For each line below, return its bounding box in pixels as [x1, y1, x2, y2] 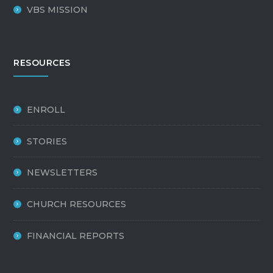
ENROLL [27, 104, 66, 115]
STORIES [27, 135, 68, 147]
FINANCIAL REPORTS [27, 230, 125, 241]
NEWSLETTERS [27, 167, 98, 179]
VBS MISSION [27, 4, 88, 16]
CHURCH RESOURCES [27, 199, 127, 210]
